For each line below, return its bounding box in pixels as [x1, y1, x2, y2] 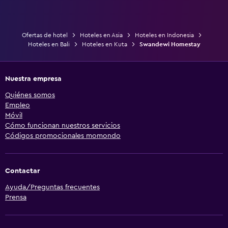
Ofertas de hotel [22, 32, 68, 38]
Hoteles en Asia [80, 32, 123, 38]
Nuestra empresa [5, 75, 62, 82]
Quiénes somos [5, 91, 55, 99]
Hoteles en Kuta [81, 41, 127, 47]
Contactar [5, 167, 40, 175]
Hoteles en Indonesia [135, 32, 194, 38]
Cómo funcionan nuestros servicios [5, 122, 120, 129]
